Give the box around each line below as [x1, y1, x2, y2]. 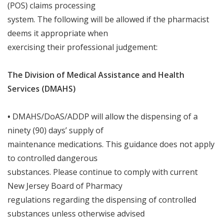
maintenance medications [7, 139, 102, 150]
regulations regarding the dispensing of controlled [7, 194, 196, 205]
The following [37, 14, 91, 25]
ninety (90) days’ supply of [7, 125, 104, 136]
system [7, 14, 34, 25]
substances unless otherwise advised [7, 208, 145, 219]
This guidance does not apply [106, 139, 215, 150]
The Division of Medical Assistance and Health [7, 69, 184, 80]
